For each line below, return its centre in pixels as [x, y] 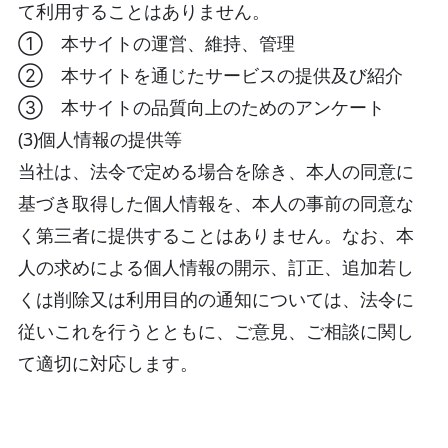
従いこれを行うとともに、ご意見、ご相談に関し [215, 330]
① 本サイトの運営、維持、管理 [156, 42]
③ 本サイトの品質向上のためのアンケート [201, 106]
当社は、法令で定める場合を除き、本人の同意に [215, 170]
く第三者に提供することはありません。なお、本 [215, 234]
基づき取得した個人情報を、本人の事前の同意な [215, 202]
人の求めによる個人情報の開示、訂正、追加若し [215, 266]
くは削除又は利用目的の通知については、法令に [215, 298]
